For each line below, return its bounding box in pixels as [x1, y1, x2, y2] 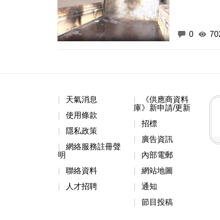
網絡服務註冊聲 [66, 142, 121, 151]
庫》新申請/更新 [133, 104, 191, 112]
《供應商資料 [141, 95, 189, 104]
